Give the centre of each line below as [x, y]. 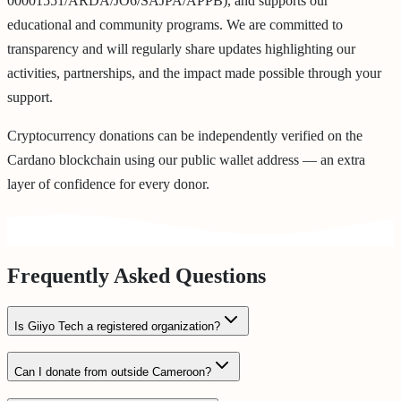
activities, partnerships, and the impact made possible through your [194, 73]
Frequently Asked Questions [137, 275]
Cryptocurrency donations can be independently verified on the [185, 135]
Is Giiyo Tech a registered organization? [117, 326]
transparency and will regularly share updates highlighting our [181, 48]
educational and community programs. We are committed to [175, 24]
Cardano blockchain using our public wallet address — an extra [186, 159]
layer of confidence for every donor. [108, 183]
